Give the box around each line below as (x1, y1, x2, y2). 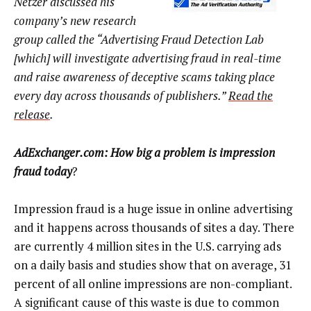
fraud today (14, 162, 72, 179)
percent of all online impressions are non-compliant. (14, 276, 292, 292)
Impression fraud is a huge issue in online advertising (14, 201, 292, 217)
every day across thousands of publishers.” (14, 87, 228, 104)
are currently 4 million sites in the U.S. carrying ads (14, 238, 281, 255)
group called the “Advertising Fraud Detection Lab (14, 31, 264, 48)
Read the (228, 87, 273, 104)
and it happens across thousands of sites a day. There (14, 219, 294, 236)
